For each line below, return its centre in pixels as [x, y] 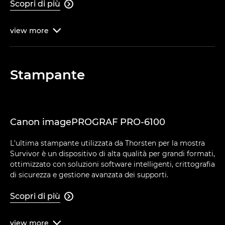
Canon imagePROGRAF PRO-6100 [88, 122]
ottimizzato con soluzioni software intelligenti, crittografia [113, 164]
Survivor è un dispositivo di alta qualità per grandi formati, [113, 153]
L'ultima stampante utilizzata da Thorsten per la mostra [107, 143]
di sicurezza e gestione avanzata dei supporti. [89, 175]
